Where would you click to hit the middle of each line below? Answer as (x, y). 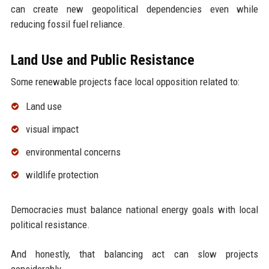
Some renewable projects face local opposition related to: (125, 82)
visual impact (52, 129)
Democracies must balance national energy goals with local (134, 209)
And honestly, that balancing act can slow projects (134, 254)
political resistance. (50, 224)
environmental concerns (73, 152)
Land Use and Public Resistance (102, 60)
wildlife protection (62, 174)
